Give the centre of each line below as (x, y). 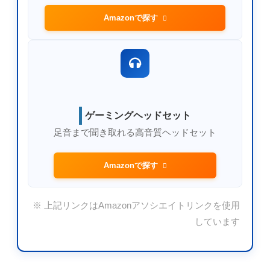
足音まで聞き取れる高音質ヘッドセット (135, 132)
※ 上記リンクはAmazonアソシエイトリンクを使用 (136, 206)
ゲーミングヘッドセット (138, 115)
